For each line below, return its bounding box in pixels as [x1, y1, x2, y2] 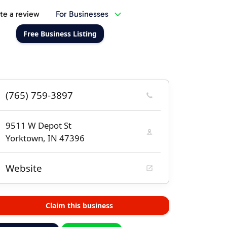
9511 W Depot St [6, 120, 71, 131]
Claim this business [45, 201, 113, 210]
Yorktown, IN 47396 [6, 132, 85, 144]
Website [6, 162, 42, 175]
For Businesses [55, 9, 108, 19]
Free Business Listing [23, 29, 97, 39]
